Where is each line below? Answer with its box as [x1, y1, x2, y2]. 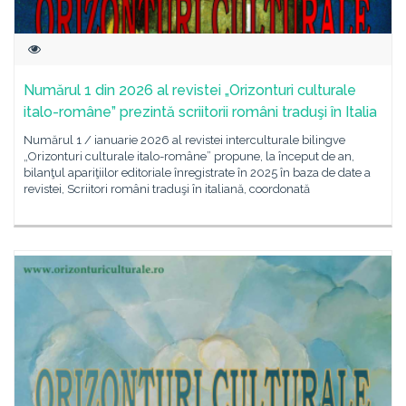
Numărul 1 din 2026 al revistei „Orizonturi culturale [24, 82, 356, 99]
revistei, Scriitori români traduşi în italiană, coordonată [24, 182, 310, 196]
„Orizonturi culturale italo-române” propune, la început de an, [24, 150, 354, 163]
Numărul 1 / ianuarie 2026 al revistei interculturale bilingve [24, 133, 345, 147]
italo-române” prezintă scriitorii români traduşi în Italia [24, 103, 377, 121]
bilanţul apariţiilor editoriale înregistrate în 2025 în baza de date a [24, 166, 371, 179]
